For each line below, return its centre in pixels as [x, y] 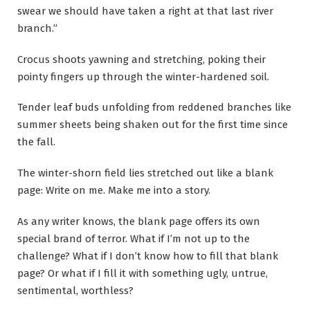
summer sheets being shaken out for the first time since [153, 125]
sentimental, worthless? [75, 291]
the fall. [36, 142]
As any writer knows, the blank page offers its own [139, 222]
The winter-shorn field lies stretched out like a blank [145, 173]
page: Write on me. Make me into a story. [114, 191]
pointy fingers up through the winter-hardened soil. [143, 76]
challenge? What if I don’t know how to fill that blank [148, 256]
